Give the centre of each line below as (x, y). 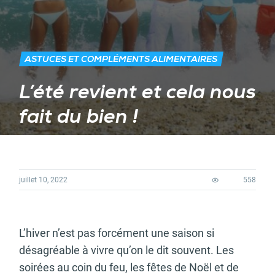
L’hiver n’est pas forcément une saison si (117, 233)
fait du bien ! (79, 118)
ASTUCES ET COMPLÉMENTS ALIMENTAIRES (121, 60)
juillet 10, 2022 (43, 180)
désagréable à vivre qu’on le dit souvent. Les (126, 250)
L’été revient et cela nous (137, 93)
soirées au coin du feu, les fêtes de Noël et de (129, 267)
